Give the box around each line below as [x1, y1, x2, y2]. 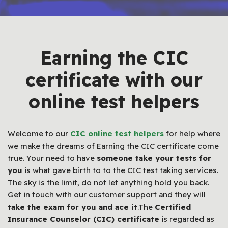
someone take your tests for [97, 153, 211, 163]
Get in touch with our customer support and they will [8, 190, 206, 199]
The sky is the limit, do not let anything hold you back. [8, 178, 209, 187]
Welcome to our [8, 129, 70, 138]
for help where [164, 129, 220, 138]
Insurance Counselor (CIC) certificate [8, 214, 159, 224]
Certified [155, 202, 191, 212]
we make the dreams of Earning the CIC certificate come [8, 141, 219, 151]
